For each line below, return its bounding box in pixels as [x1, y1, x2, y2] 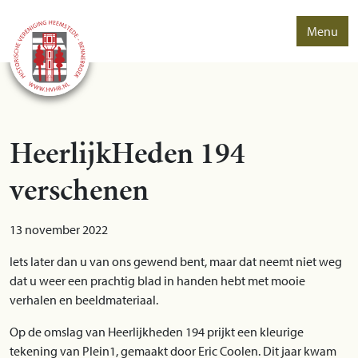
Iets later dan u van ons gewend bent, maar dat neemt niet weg [10, 253, 342, 269]
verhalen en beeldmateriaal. [10, 292, 158, 308]
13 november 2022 [10, 221, 108, 237]
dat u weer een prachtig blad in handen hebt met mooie [10, 272, 305, 288]
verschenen [10, 168, 149, 211]
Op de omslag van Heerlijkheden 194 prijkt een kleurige [10, 324, 304, 340]
